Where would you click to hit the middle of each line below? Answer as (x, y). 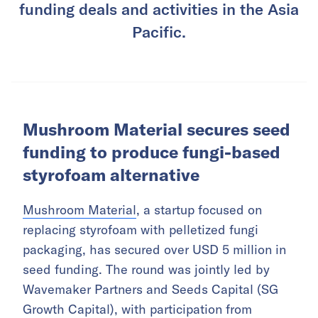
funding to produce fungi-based (152, 152)
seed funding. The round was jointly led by (146, 270)
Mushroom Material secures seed (157, 130)
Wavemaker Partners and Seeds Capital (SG (150, 290)
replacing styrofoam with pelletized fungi (141, 230)
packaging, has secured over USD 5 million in (154, 250)
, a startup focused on (199, 210)
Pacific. (159, 32)
